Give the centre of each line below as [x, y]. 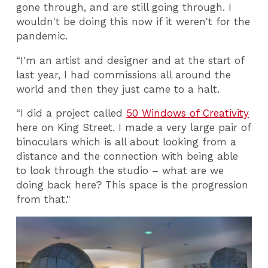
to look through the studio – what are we [120, 171]
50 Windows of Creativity [188, 113]
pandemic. [44, 36]
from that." [44, 200]
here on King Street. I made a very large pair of [134, 128]
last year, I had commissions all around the [124, 74]
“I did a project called [71, 113]
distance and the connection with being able [127, 156]
